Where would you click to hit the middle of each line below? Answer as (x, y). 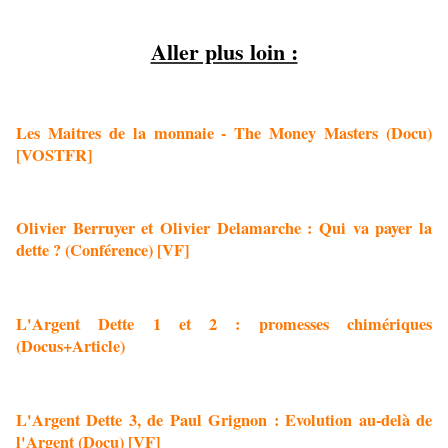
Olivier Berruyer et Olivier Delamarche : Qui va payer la (224, 228)
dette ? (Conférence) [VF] (102, 250)
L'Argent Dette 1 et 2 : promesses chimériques (224, 324)
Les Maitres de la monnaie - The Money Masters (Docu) (224, 132)
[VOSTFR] (54, 154)
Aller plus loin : (224, 52)
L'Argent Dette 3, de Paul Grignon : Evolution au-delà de (224, 419)
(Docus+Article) (70, 346)
